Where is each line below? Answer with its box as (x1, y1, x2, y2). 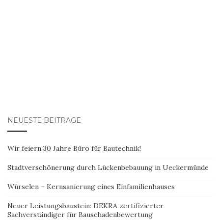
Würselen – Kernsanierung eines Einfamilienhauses (7, 182, 175, 191)
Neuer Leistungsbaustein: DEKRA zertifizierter (7, 201, 164, 210)
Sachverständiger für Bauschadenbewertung (7, 210, 153, 219)
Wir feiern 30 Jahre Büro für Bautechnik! (7, 143, 141, 153)
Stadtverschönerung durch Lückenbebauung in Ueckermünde (7, 163, 209, 172)
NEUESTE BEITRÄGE (7, 115, 81, 125)
